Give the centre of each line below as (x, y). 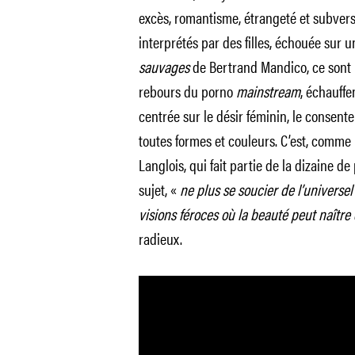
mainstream (268, 91)
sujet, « (159, 189)
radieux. (160, 238)
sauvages (164, 66)
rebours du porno (187, 91)
